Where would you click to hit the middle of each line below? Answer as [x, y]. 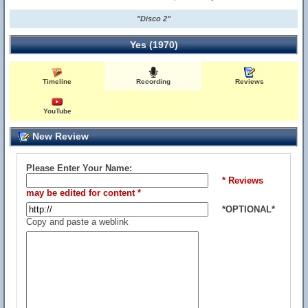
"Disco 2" [154, 19]
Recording [153, 81]
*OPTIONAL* [249, 209]
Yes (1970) [154, 45]
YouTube [57, 111]
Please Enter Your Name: [79, 168]
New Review [59, 136]
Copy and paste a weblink [77, 222]
